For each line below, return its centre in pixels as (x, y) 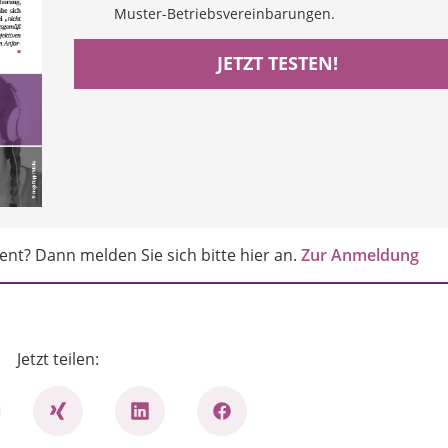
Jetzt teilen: (57, 359)
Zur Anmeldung (359, 255)
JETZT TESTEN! (277, 63)
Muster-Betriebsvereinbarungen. (224, 13)
